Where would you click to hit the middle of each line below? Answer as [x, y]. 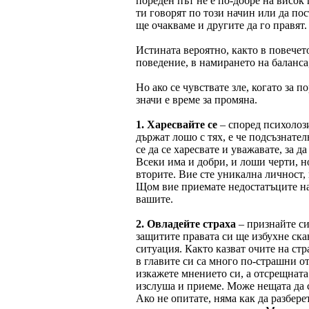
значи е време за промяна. [197, 99]
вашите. [154, 199]
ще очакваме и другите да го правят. [221, 25]
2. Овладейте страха [186, 223]
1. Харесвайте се [177, 124]
